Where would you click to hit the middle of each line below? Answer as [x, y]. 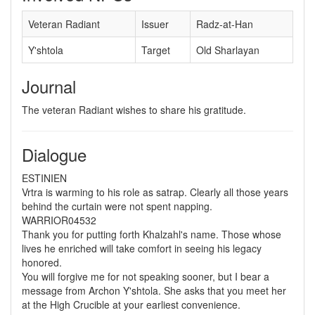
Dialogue [54, 154]
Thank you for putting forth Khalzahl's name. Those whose [152, 234]
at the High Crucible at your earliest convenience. [131, 304]
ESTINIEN [44, 178]
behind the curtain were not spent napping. [117, 206]
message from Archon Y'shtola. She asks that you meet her [154, 290]
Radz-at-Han [225, 24]
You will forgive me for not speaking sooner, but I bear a [146, 276]
